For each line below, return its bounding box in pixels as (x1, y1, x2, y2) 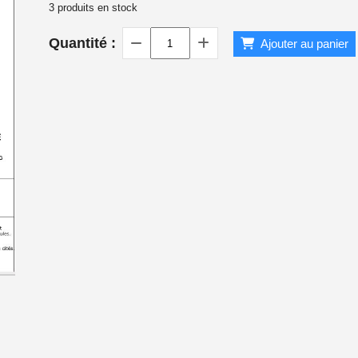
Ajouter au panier (260, 37, 348, 50)
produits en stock (54, 2, 137, 14)
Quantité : (48, 35, 116, 51)
